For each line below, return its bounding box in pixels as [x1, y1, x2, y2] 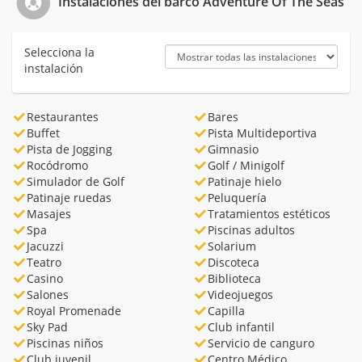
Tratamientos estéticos [207, 205, 330, 221]
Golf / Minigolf [207, 157, 284, 173]
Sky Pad [26, 318, 68, 335]
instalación [24, 60, 83, 76]
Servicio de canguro [207, 335, 314, 351]
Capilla [207, 302, 245, 318]
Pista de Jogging [26, 141, 112, 157]
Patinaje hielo [207, 173, 281, 189]
